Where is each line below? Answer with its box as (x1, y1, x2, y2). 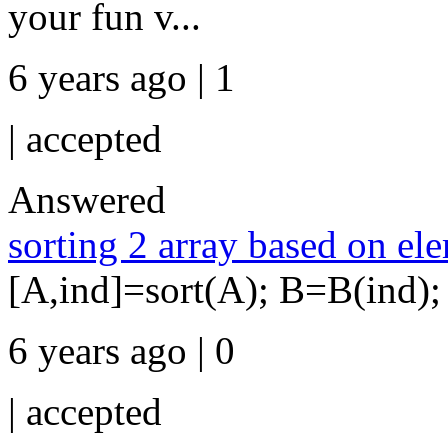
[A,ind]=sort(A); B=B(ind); (8, 268, 441, 311)
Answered (8, 178, 166, 221)
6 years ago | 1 (8, 56, 235, 99)
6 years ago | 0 (8, 329, 235, 372)
